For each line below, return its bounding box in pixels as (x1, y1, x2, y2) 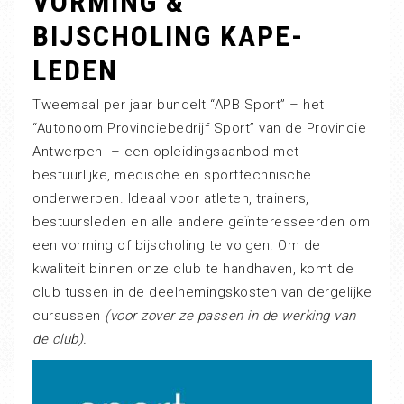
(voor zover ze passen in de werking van (105, 307, 356, 324)
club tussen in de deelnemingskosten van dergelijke (32, 283, 372, 300)
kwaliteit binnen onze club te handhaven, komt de (32, 260, 353, 277)
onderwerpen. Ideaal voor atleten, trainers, (32, 189, 309, 207)
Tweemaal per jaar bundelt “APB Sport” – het (32, 96, 325, 113)
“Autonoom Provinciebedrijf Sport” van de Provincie (32, 119, 366, 136)
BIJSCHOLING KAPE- (32, 18, 304, 53)
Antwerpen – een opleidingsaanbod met (32, 142, 299, 160)
